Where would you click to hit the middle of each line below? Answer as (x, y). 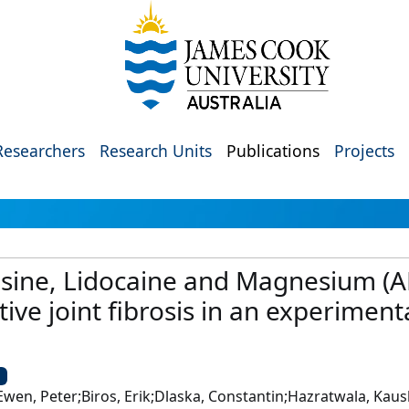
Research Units (156, 151)
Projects (364, 151)
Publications (273, 151)
